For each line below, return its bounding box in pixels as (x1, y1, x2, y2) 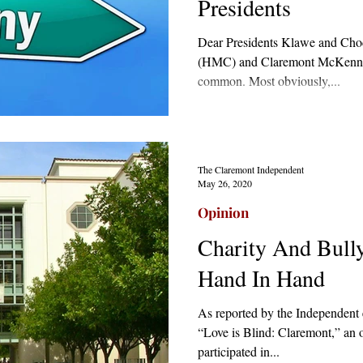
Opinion (198, 203, 249, 221)
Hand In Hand (198, 263, 325, 293)
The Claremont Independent (198, 162, 304, 176)
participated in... (198, 343, 280, 360)
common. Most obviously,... (198, 71, 340, 89)
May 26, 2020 (198, 177, 252, 190)
